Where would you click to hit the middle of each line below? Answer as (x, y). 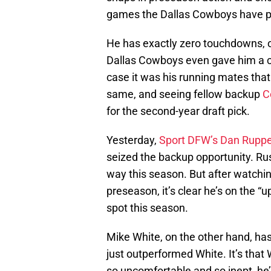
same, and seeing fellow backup (184, 94)
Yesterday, (133, 140)
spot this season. (147, 208)
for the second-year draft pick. (178, 111)
